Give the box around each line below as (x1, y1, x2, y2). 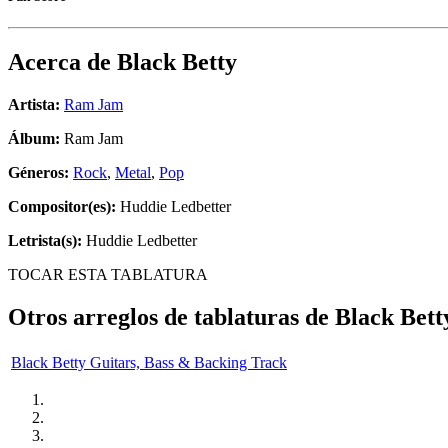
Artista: (8, 96, 60, 114)
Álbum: (8, 130, 60, 148)
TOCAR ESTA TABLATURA (8, 266, 208, 284)
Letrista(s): (8, 232, 82, 250)
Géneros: (8, 164, 73, 182)
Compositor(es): (8, 198, 116, 216)
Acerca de (8, 49, 117, 76)
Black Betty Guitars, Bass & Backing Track (11, 353, 287, 371)
